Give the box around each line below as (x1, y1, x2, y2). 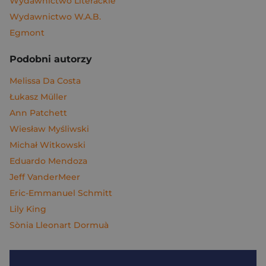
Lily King (9, 204, 46, 214)
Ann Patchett (9, 107, 67, 118)
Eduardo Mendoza (9, 156, 87, 166)
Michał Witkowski (9, 140, 85, 150)
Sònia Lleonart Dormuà (9, 220, 109, 230)
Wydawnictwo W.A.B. (9, 11, 101, 22)
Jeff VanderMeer (9, 172, 80, 182)
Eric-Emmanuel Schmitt (9, 188, 112, 198)
